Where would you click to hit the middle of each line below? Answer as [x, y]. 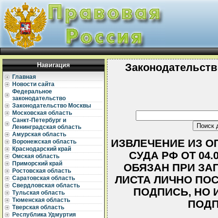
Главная [24, 77]
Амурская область [39, 134]
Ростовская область [42, 171]
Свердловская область [46, 185]
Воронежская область [44, 142]
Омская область [36, 156]
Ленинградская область [47, 127]
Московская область [42, 113]
